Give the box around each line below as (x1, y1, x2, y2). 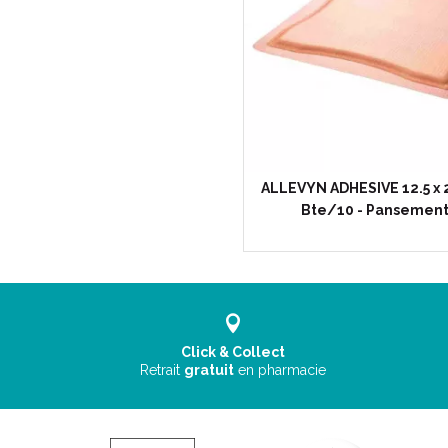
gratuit (184, 362, 235, 378)
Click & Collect (181, 344, 286, 360)
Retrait (140, 362, 185, 378)
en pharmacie (238, 362, 327, 378)
